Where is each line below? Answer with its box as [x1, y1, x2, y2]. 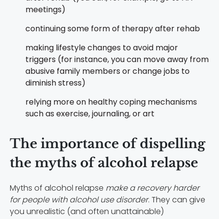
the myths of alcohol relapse [10, 154, 198, 171]
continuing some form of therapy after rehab [25, 22, 200, 34]
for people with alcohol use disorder [10, 194, 148, 205]
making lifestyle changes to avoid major [25, 42, 178, 53]
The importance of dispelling [10, 135, 205, 152]
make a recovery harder [106, 182, 199, 194]
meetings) [25, 3, 66, 15]
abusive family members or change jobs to [25, 65, 190, 77]
